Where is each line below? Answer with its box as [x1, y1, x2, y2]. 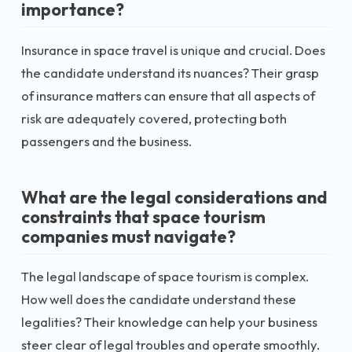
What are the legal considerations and [21, 185, 327, 208]
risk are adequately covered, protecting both [21, 109, 287, 126]
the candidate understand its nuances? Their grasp [21, 64, 319, 81]
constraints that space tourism [21, 205, 266, 228]
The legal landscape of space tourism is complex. [21, 268, 309, 284]
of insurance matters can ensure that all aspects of [21, 86, 315, 104]
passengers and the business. [21, 132, 192, 149]
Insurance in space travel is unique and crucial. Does [21, 41, 325, 58]
